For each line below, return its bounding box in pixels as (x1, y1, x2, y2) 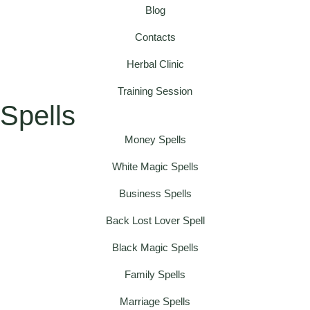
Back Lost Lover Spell (105, 214, 205, 226)
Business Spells (118, 187, 192, 199)
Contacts (134, 30, 176, 43)
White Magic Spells (111, 160, 199, 172)
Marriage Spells (120, 295, 190, 307)
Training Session (118, 84, 192, 97)
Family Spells (125, 268, 185, 280)
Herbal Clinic (126, 57, 184, 70)
